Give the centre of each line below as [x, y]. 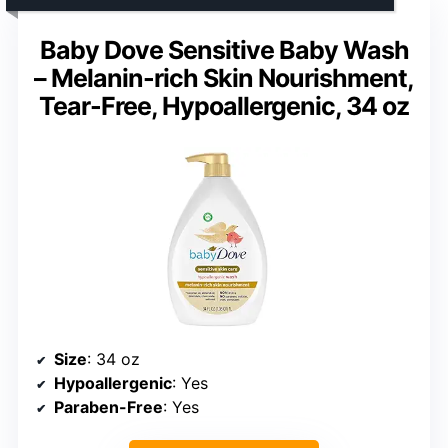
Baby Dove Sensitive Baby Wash [224, 49]
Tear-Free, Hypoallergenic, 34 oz [224, 105]
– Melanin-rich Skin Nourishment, [224, 77]
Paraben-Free [108, 406]
